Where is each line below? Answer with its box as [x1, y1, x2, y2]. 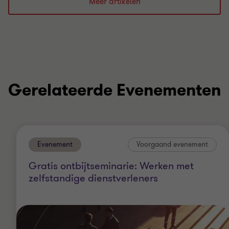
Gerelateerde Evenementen [8, 79, 221, 102]
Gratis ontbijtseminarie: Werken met [29, 159, 194, 173]
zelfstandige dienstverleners [29, 171, 158, 186]
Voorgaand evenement [136, 140, 208, 150]
